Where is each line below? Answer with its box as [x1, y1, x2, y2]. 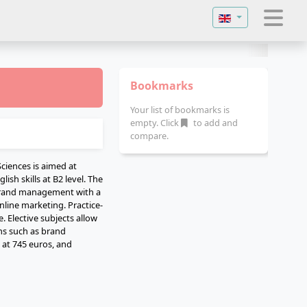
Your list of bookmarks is [130, 103, 230, 116]
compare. [130, 130, 169, 142]
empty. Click [130, 116, 181, 129]
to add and [191, 116, 238, 129]
